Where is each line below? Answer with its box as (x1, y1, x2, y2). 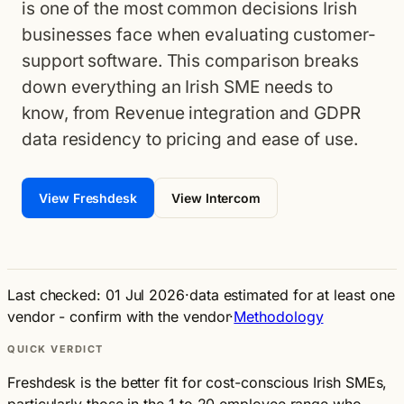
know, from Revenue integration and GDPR (22, 103, 361, 124)
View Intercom (171, 190, 262, 206)
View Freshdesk (39, 190, 138, 206)
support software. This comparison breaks (22, 50, 359, 71)
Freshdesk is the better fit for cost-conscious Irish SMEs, (7, 373, 388, 391)
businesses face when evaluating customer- (22, 24, 376, 45)
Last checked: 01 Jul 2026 (7, 286, 185, 304)
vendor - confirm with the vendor (7, 308, 230, 326)
